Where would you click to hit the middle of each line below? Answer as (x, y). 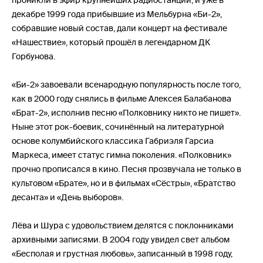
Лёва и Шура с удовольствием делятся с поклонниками (123, 225)
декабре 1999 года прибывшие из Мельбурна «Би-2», (117, 14)
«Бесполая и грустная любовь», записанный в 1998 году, (122, 253)
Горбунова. (33, 56)
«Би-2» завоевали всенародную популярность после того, (126, 84)
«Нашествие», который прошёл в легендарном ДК (111, 42)
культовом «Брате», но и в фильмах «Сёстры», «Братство (124, 183)
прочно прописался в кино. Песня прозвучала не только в (127, 169)
